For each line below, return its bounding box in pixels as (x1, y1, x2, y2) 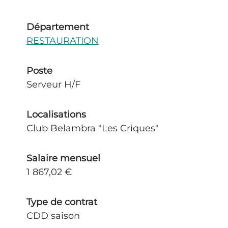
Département (26, 21, 89, 33)
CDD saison (26, 210, 80, 221)
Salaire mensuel (26, 153, 100, 164)
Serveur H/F (26, 79, 80, 90)
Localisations (26, 109, 86, 120)
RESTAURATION (26, 35, 99, 46)
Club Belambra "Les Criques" (26, 123, 159, 134)
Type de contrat (26, 196, 97, 208)
